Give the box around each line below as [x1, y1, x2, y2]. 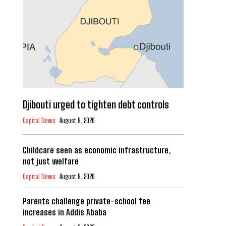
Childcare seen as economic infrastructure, [22, 145, 171, 156]
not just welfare [22, 156, 79, 167]
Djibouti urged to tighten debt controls [22, 98, 169, 111]
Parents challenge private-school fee [22, 196, 150, 207]
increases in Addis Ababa [22, 207, 106, 218]
